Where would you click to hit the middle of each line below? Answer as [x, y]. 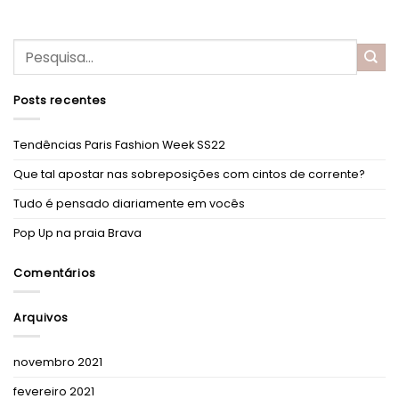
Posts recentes [60, 101]
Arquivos [41, 318]
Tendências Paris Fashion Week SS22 [119, 145]
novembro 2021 [58, 362]
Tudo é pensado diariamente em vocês [129, 204]
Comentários [55, 273]
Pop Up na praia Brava [77, 233]
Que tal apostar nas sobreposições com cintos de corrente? [189, 175]
